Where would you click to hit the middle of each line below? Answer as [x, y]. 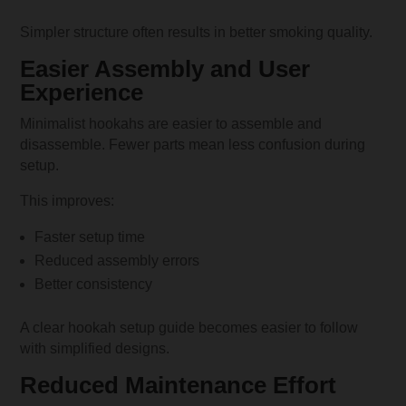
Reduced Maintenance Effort [179, 385]
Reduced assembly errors [117, 260]
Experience [82, 92]
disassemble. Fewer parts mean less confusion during [193, 144]
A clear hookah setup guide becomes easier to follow [189, 327]
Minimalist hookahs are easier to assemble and [171, 123]
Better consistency [94, 284]
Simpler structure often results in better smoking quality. [197, 32]
